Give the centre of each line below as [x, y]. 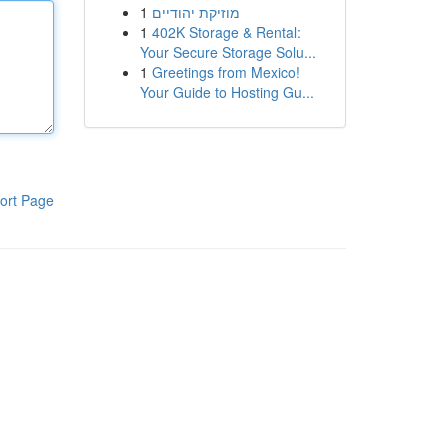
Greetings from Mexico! [225, 72]
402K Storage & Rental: [226, 32]
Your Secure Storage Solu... [227, 52]
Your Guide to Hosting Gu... [226, 92]
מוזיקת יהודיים [195, 12]
